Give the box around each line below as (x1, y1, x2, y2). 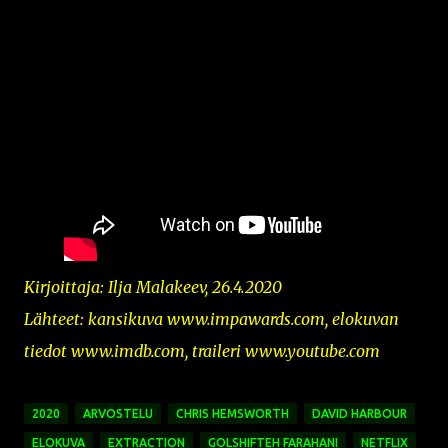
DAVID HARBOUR (312, 406, 407, 420)
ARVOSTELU (83, 406, 153, 420)
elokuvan (328, 308, 399, 329)
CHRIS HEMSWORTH (176, 406, 289, 420)
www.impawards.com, (167, 308, 328, 329)
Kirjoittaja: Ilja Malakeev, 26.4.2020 (24, 276, 282, 297)
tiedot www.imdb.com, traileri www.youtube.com (24, 340, 380, 361)
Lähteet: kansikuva (24, 308, 167, 329)
